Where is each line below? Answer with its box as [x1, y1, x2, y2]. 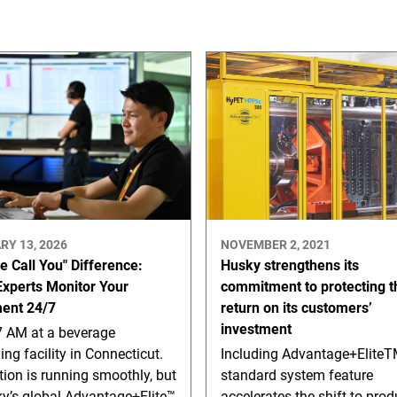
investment [220, 320, 292, 338]
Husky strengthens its [220, 256, 359, 274]
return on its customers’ [220, 299, 372, 316]
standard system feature [220, 366, 373, 384]
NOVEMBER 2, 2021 [220, 237, 331, 252]
